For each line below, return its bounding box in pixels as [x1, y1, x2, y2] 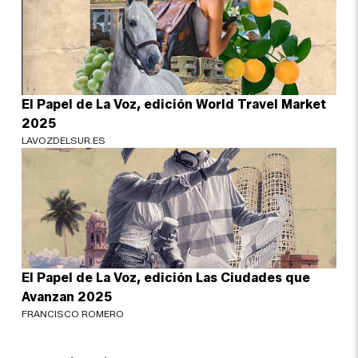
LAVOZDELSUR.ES [22, 134, 106, 147]
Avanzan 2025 [22, 289, 113, 305]
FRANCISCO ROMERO [22, 308, 125, 320]
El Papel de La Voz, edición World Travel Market [22, 97, 327, 113]
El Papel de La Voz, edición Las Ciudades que [22, 270, 311, 286]
